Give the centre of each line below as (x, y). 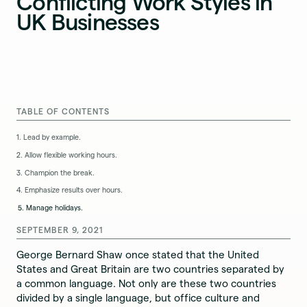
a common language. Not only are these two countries (147, 284)
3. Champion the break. (56, 172)
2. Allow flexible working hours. (67, 155)
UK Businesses (88, 22)
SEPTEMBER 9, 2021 (60, 230)
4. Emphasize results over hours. (70, 190)
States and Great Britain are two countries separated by (151, 269)
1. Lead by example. (50, 137)
